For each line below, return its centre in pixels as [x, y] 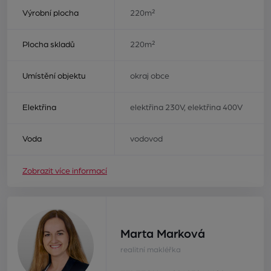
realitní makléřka [150, 250]
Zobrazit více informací [65, 171]
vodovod [146, 139]
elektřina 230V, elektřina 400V [186, 108]
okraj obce [149, 77]
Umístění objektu [54, 77]
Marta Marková [162, 234]
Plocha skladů [49, 45]
